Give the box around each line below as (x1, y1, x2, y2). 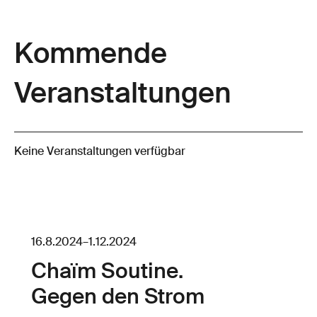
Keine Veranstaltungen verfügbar (14, 146, 185, 158)
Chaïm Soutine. (31, 262, 183, 284)
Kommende (14, 41, 167, 70)
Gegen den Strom (31, 287, 204, 309)
